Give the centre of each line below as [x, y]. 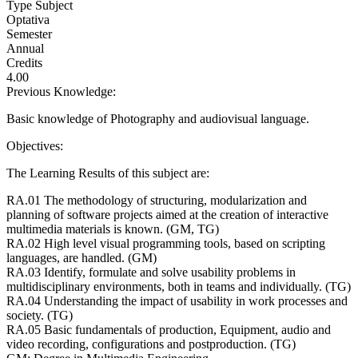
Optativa [28, 19]
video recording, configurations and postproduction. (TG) [151, 344]
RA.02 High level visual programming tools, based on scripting [166, 243]
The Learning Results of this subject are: [108, 173]
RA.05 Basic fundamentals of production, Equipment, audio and [169, 329]
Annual [25, 48]
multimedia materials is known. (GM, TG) [113, 229]
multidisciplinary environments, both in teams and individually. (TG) [179, 286]
